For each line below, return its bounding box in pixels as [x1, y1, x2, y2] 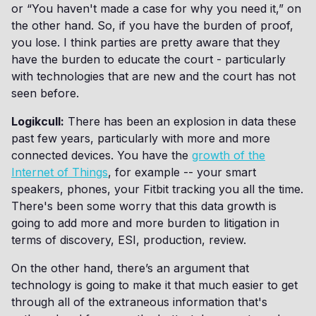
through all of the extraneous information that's [11, 295, 267, 309]
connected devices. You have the [11, 148, 192, 162]
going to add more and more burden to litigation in [11, 216, 279, 230]
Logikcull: [11, 114, 64, 128]
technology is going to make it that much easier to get [11, 278, 298, 292]
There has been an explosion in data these [64, 114, 296, 128]
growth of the [192, 148, 265, 162]
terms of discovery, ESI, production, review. [11, 233, 246, 247]
